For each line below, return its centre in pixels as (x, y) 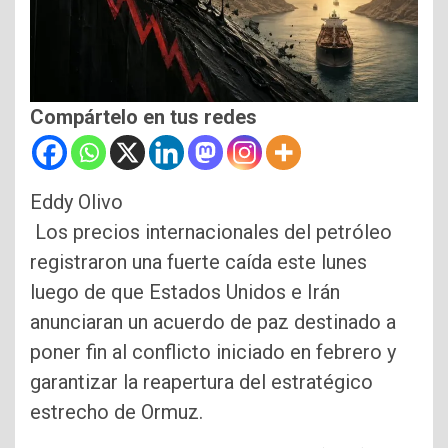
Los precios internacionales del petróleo (211, 231)
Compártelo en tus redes (143, 116)
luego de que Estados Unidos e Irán (185, 291)
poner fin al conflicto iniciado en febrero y (213, 351)
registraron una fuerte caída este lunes (198, 261)
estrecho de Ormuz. (116, 411)
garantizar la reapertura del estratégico (201, 381)
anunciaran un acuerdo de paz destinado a (213, 321)
